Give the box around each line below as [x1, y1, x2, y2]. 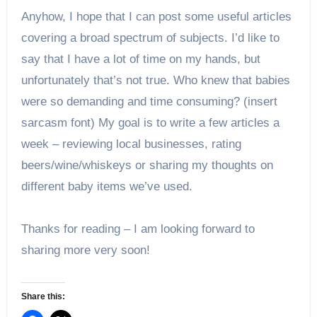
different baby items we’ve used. [21, 180, 192, 194]
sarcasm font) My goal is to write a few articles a [21, 116, 279, 130]
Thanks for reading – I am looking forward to [21, 222, 255, 236]
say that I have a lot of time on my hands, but [21, 52, 260, 67]
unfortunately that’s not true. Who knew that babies [21, 74, 290, 88]
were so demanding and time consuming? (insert [21, 95, 277, 109]
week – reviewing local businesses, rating [21, 137, 241, 151]
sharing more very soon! [21, 243, 150, 258]
